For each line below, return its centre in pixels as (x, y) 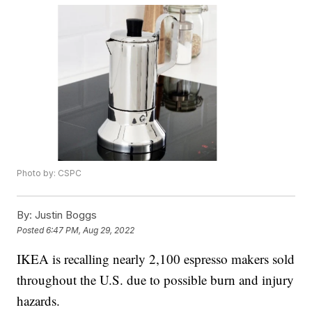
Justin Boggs (65, 215)
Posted (32, 230)
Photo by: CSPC (49, 173)
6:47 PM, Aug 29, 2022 (91, 230)
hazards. (39, 301)
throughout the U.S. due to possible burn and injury (156, 280)
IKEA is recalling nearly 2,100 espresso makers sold (156, 259)
